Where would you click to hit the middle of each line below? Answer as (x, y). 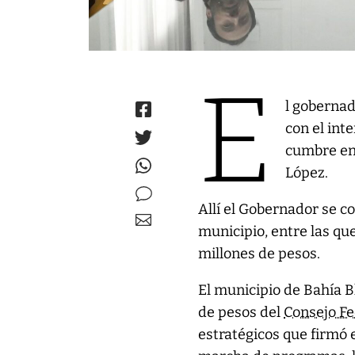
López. (307, 173)
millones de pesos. (260, 254)
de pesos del (241, 312)
